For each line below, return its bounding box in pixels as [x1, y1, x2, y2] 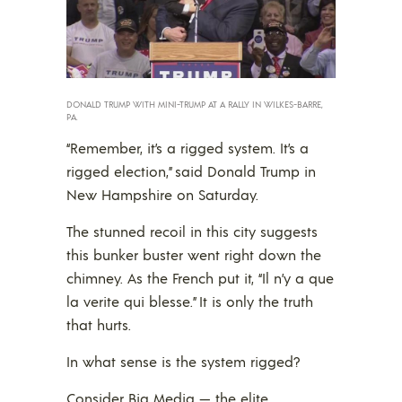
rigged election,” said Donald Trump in [66, 162, 316, 181]
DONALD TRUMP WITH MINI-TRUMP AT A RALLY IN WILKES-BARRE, [66, 99, 323, 110]
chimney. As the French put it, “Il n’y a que [66, 268, 334, 288]
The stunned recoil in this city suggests [66, 222, 318, 241]
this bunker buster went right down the [66, 245, 321, 265]
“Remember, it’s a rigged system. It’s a [66, 138, 309, 158]
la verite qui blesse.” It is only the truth [66, 292, 313, 311]
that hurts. [66, 315, 131, 335]
